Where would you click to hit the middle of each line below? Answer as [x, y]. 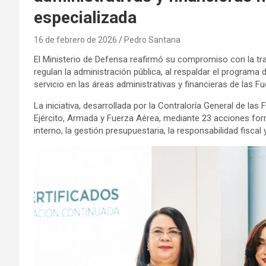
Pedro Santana [152, 39]
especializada [85, 17]
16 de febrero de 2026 [75, 39]
